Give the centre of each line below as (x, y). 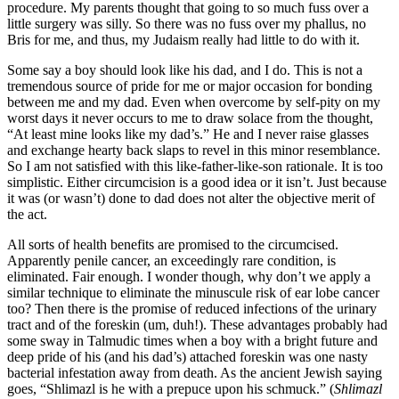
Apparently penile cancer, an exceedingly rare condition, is (171, 260)
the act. (27, 214)
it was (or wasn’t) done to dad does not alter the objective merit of (191, 198)
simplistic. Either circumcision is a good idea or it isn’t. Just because (197, 182)
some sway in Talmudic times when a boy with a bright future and (192, 340)
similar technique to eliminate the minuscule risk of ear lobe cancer (193, 292)
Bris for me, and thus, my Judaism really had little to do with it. (183, 39)
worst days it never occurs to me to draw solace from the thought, (190, 118)
